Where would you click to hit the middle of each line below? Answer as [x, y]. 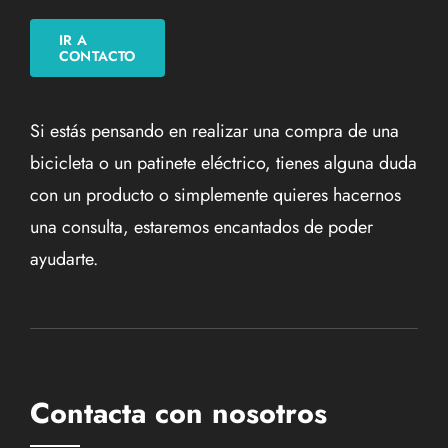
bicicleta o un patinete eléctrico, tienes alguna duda [223, 163]
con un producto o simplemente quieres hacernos [215, 195]
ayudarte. [64, 259]
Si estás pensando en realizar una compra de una [214, 131]
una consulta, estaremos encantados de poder [201, 227]
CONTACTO [97, 56]
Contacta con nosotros [178, 413]
